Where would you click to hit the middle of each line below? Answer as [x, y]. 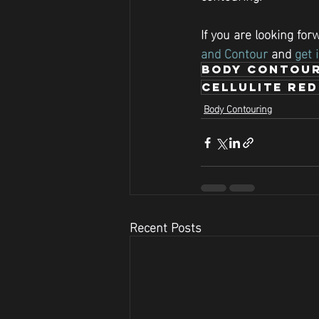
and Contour [234, 53]
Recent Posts [166, 226]
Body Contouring [238, 108]
